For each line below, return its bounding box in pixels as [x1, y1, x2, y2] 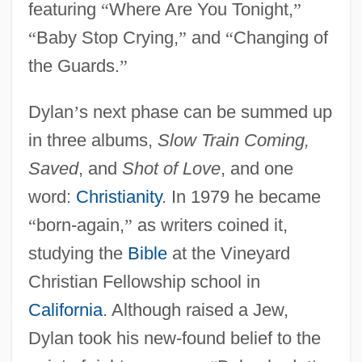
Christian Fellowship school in [27, 271, 260, 292]
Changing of [233, 27, 328, 48]
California [27, 299, 103, 320]
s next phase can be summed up [78, 101, 332, 122]
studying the [27, 242, 128, 263]
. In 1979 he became [161, 186, 321, 207]
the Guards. [27, 55, 120, 76]
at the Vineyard [166, 242, 290, 263]
